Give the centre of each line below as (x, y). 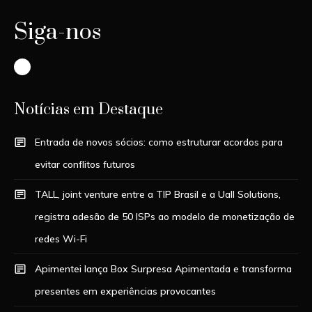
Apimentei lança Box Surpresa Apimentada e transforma (163, 268)
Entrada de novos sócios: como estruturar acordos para (159, 142)
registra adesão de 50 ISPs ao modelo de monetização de (165, 216)
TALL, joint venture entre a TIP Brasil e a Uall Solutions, (158, 194)
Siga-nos (57, 32)
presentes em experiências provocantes (125, 291)
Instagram (54, 66)
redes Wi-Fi (61, 239)
